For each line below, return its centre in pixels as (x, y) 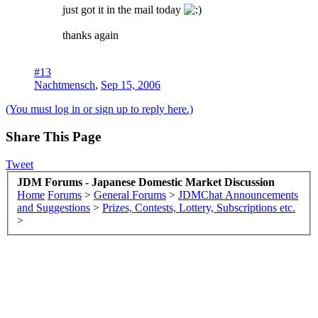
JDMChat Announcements (238, 195)
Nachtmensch (65, 85)
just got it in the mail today (123, 10)
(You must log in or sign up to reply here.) (99, 109)
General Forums (130, 195)
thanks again (91, 35)
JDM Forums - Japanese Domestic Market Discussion (146, 182)
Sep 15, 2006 (131, 85)
